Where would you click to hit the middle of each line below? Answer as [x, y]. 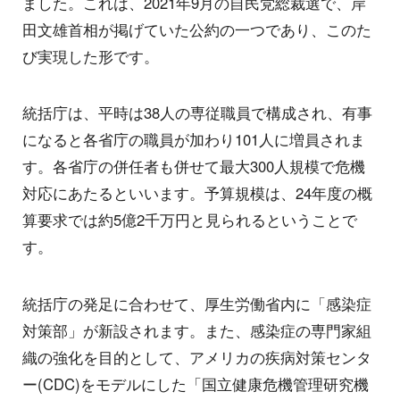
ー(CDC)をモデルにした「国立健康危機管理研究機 [196, 383]
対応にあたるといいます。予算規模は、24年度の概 [197, 193]
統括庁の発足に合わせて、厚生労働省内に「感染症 [197, 303]
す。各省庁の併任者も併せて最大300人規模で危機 [194, 167]
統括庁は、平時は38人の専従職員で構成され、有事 [197, 113]
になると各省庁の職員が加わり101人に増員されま [194, 140]
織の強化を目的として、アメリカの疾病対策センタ [197, 357]
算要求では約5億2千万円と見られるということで [190, 220]
